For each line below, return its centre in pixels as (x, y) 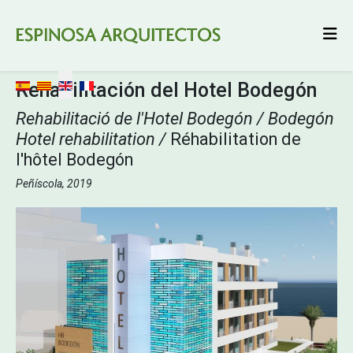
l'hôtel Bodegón (74, 160)
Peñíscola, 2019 (54, 184)
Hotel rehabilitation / (93, 139)
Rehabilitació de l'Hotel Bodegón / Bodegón (175, 119)
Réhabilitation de (236, 139)
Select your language (72, 79)
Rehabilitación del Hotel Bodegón (167, 90)
